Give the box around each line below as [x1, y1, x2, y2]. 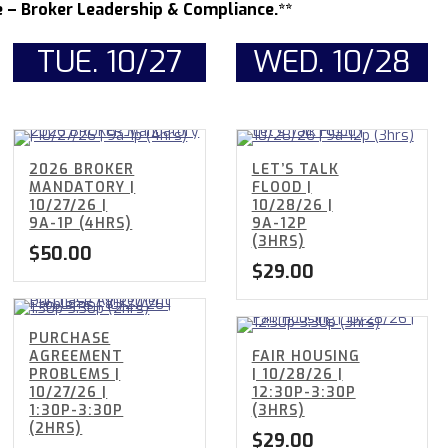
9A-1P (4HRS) [29, 214, 133, 234]
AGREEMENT [29, 347, 124, 367]
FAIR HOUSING [251, 347, 360, 367]
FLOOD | [251, 178, 312, 198]
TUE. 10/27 [36, 42, 182, 83]
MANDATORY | [29, 178, 136, 198]
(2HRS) [29, 419, 83, 439]
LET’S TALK [251, 160, 339, 180]
